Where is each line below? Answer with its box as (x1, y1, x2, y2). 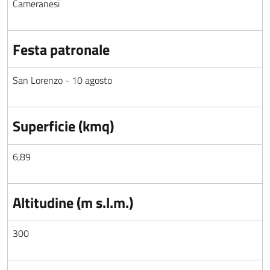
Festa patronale (13, 39, 110, 60)
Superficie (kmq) (13, 115, 114, 137)
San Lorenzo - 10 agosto (13, 73, 112, 87)
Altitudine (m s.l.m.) (13, 192, 133, 213)
